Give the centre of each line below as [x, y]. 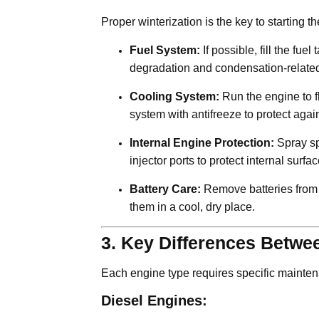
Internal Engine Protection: [202, 142]
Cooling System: [174, 96]
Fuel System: [165, 50]
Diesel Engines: [154, 300]
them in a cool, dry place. [192, 206]
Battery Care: [165, 189]
